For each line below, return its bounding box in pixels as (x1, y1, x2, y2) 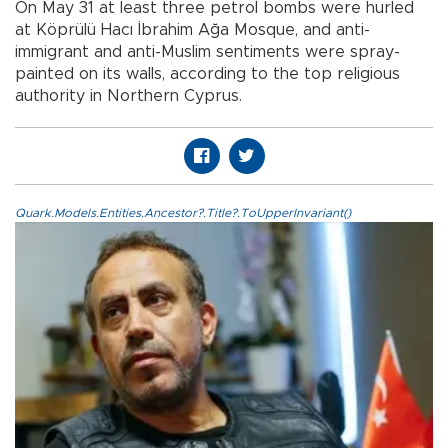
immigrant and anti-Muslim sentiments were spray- (15, 44, 400, 61)
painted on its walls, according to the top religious (15, 66, 400, 83)
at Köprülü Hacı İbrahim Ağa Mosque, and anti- (15, 22, 370, 39)
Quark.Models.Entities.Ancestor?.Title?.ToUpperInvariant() (15, 207, 351, 220)
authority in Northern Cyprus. (15, 88, 242, 105)
